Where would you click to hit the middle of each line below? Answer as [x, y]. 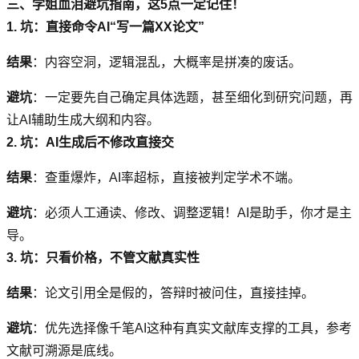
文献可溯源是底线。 [64, 350]
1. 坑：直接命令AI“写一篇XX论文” [105, 26]
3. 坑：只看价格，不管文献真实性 [103, 257]
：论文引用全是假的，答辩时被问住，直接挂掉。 [173, 292]
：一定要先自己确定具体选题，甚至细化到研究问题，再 [192, 97]
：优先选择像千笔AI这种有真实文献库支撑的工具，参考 [192, 328]
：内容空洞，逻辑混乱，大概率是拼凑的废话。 [167, 62]
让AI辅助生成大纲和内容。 [83, 119]
